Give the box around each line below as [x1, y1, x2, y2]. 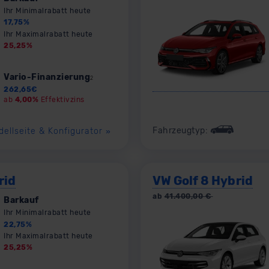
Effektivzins [38, 95, 85, 104]
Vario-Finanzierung [4, 71, 90, 82]
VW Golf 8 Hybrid [153, 174, 253, 189]
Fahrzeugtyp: [153, 125, 210, 136]
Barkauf [4, 195, 39, 206]
